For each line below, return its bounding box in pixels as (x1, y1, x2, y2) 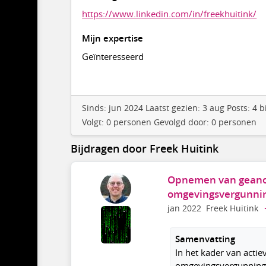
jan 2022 (167, 203, 201, 214)
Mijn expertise (82, 31, 144, 45)
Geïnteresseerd (82, 50, 144, 62)
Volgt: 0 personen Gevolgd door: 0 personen (82, 117, 257, 128)
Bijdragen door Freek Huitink (70, 141, 218, 156)
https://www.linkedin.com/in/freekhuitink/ (82, 7, 257, 20)
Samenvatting (175, 233, 235, 246)
